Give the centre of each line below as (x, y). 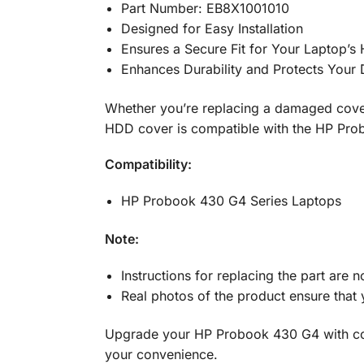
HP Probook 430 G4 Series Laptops (231, 200)
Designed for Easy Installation (212, 29)
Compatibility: (148, 165)
